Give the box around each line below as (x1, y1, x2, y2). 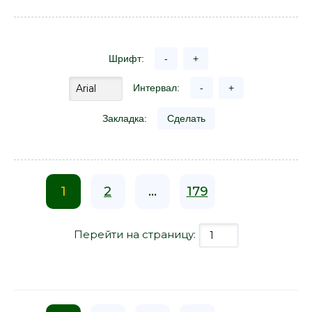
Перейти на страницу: (73, 227, 198, 241)
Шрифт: (109, 53, 144, 64)
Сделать (166, 112, 205, 124)
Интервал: (132, 82, 180, 93)
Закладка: (102, 112, 147, 124)
